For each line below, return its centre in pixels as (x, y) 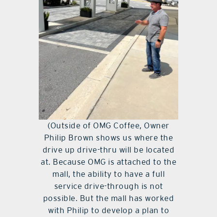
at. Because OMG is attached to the (108, 162)
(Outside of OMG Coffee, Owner (108, 125)
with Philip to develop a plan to (108, 210)
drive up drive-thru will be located (108, 149)
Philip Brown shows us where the (108, 137)
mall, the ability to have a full (108, 174)
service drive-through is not (108, 186)
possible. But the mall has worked (108, 198)
